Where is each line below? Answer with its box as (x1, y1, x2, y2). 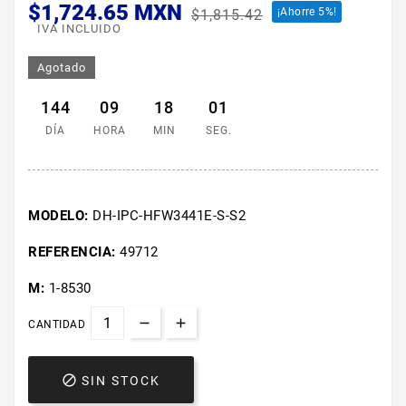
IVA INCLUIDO (37, 22, 121, 35)
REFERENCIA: (28, 244, 120, 260)
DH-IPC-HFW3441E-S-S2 (92, 208, 246, 224)
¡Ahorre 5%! (277, 5, 337, 18)
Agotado (37, 61, 86, 74)
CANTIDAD (28, 318, 85, 331)
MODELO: (28, 208, 92, 224)
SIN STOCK (82, 373, 160, 389)
